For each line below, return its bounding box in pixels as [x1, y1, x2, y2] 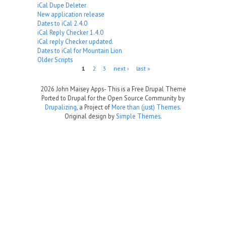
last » [136, 65, 150, 73]
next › [114, 65, 129, 73]
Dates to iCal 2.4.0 [37, 19, 87, 28]
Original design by [64, 112, 116, 121]
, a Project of [77, 103, 111, 111]
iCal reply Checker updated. [37, 37, 114, 46]
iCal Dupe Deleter [37, 1, 86, 10]
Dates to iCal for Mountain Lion [37, 46, 122, 55]
